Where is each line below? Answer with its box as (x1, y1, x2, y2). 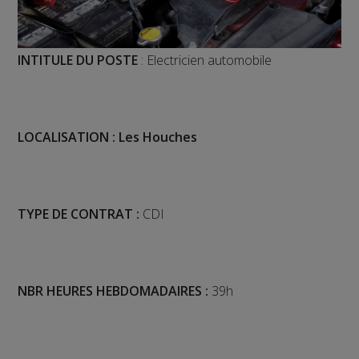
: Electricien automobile (141, 51, 272, 70)
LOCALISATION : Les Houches (18, 128, 198, 147)
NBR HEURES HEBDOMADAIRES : (18, 282, 209, 301)
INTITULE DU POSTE (18, 51, 142, 70)
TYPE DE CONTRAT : (18, 205, 140, 224)
